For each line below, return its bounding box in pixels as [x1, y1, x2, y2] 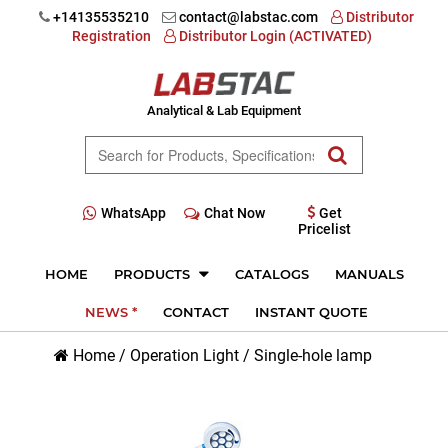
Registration [71, 28, 151, 44]
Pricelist [297, 221, 351, 237]
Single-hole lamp [254, 346, 372, 365]
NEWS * [85, 304, 137, 320]
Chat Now [203, 205, 265, 221]
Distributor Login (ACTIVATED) [175, 28, 372, 44]
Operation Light [130, 346, 239, 365]
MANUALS [334, 266, 404, 282]
